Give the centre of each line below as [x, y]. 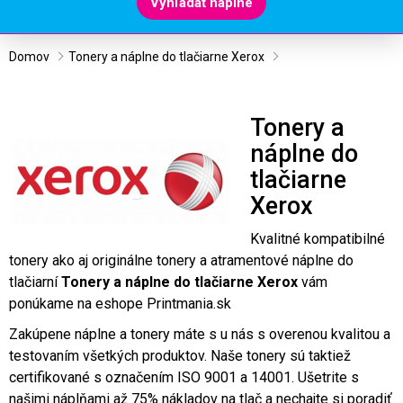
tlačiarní [35, 282]
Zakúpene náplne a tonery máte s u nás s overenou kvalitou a [200, 334]
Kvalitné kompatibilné [318, 239]
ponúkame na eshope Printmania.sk [120, 304]
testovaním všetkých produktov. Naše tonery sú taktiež [180, 356]
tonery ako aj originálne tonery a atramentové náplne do [181, 260]
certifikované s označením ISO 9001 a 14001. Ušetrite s [184, 377]
